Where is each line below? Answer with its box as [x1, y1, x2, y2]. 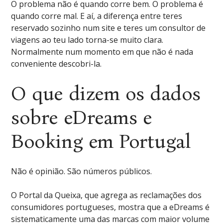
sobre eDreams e [11, 106, 152, 129]
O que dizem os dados [11, 82, 201, 106]
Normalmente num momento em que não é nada [11, 46, 194, 57]
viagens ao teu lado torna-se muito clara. [11, 34, 164, 45]
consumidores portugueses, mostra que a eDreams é [11, 202, 210, 213]
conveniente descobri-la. [11, 58, 102, 69]
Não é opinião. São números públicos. [11, 166, 152, 177]
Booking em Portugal [11, 129, 191, 153]
